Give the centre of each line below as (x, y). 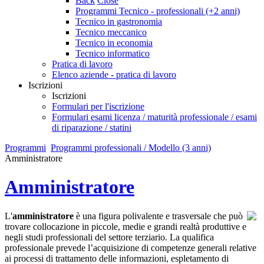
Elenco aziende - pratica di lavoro (114, 75)
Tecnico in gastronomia (119, 22)
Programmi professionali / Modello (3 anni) (131, 148)
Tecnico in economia (114, 43)
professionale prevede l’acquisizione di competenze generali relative (131, 247)
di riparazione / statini (92, 128)
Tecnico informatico (113, 53)
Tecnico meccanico (111, 32)
